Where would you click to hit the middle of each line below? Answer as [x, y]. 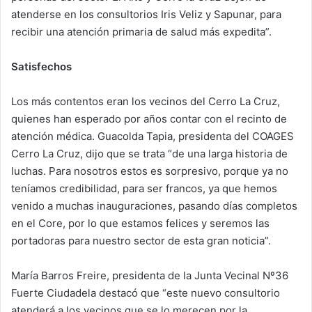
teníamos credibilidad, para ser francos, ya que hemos [144, 189]
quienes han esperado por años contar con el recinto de [149, 119]
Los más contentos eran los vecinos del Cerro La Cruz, [146, 102]
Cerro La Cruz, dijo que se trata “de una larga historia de [149, 154]
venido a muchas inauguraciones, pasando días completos [154, 206]
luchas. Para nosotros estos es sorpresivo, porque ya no [150, 171]
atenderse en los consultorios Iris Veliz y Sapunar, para [146, 15]
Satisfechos [41, 67]
